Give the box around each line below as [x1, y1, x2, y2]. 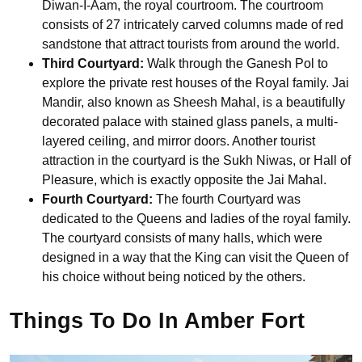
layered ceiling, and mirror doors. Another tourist [42, 133, 315, 148]
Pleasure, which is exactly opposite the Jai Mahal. [42, 172, 326, 187]
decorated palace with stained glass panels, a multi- [42, 114, 338, 128]
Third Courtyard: [42, 56, 147, 70]
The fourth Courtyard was [156, 192, 301, 206]
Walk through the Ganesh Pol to [147, 56, 328, 70]
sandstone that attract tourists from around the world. [42, 36, 339, 51]
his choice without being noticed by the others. [42, 269, 305, 284]
